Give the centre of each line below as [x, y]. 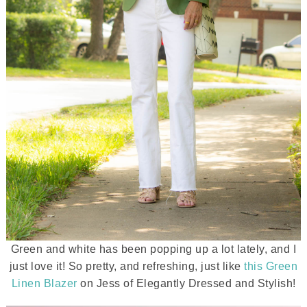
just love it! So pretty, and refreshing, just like [127, 266]
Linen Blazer [44, 283]
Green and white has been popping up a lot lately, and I [153, 249]
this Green [271, 266]
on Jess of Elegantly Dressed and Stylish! [186, 283]
